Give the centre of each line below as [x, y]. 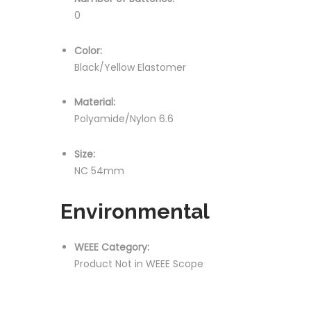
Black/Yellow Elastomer [130, 67]
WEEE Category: [112, 247]
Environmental [135, 211]
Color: [88, 50]
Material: [95, 102]
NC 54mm [99, 170]
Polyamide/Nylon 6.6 [124, 119]
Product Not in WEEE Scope [139, 264]
